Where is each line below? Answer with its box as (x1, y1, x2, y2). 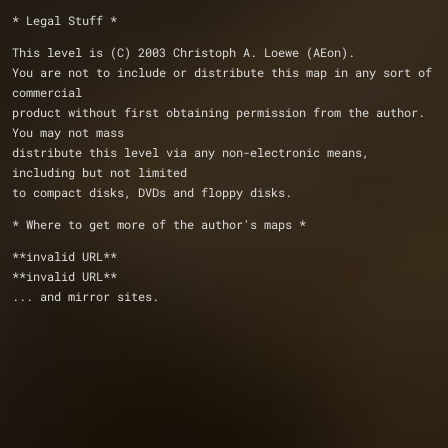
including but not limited (12, 164, 194, 180)
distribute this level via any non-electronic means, (12, 144, 369, 160)
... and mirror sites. (12, 288, 159, 304)
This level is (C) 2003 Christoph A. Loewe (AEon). (12, 44, 355, 60)
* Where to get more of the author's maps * (12, 216, 306, 232)
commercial (12, 84, 89, 100)
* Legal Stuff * (12, 12, 117, 28)
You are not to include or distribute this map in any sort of (12, 64, 432, 80)
